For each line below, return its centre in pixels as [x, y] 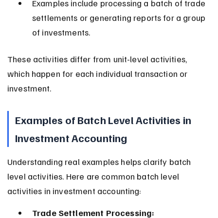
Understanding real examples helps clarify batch [100, 161]
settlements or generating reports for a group [120, 17]
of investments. [61, 32]
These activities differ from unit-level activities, [98, 59]
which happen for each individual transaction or [98, 73]
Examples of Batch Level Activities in [104, 119]
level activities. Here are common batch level [94, 176]
